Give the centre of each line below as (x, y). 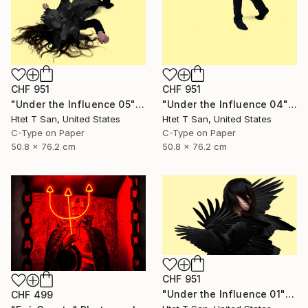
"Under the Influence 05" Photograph (140, 104)
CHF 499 (32, 295)
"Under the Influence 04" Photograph (292, 104)
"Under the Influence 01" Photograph (289, 294)
